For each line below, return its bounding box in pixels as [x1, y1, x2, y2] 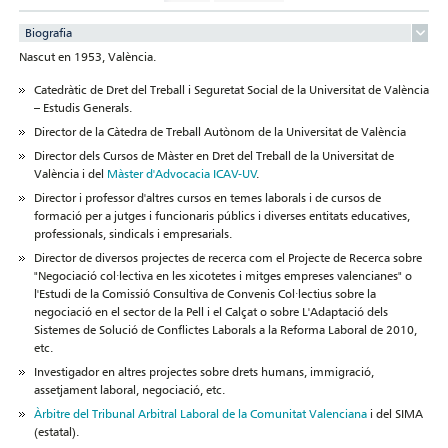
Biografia [25, 25, 73, 41]
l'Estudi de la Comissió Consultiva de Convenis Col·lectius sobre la [34, 286, 377, 302]
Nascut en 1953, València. [19, 49, 157, 65]
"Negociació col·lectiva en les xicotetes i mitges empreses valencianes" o [34, 268, 413, 284]
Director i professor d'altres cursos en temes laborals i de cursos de [34, 190, 382, 206]
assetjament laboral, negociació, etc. [34, 382, 226, 398]
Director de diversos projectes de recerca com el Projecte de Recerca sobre [34, 250, 423, 266]
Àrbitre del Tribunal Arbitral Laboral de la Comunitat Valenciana [34, 406, 368, 422]
